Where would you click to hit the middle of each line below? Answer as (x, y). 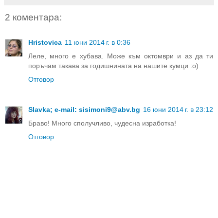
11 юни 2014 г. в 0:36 (98, 43)
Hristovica (45, 43)
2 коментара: (33, 17)
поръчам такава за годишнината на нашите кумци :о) (113, 66)
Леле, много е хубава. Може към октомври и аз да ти (121, 56)
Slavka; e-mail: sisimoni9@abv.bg (84, 110)
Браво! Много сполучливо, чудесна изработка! (102, 123)
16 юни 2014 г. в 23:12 (178, 110)
